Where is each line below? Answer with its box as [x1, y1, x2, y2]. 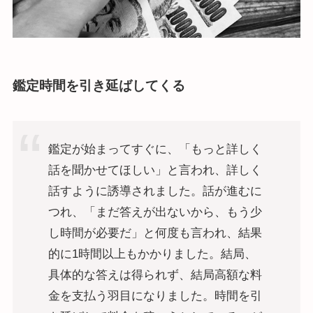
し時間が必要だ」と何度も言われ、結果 [48, 226, 262, 240]
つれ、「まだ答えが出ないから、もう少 [48, 205, 262, 219]
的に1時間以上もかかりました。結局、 [48, 247, 256, 261]
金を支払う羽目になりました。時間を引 [48, 289, 262, 303]
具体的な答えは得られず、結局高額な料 [48, 268, 262, 282]
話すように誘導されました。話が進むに [48, 184, 262, 198]
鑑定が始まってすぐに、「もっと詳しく [48, 142, 262, 156]
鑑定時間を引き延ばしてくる [12, 78, 185, 93]
